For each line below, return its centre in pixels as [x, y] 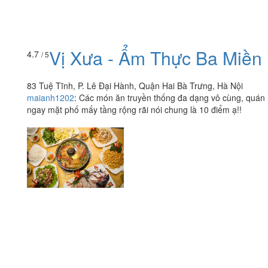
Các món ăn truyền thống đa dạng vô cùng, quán [172, 97]
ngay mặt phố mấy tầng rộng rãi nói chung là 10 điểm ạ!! [134, 109]
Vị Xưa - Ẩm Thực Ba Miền [156, 57]
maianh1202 [51, 97]
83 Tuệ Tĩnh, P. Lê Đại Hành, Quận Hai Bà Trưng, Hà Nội [135, 85]
